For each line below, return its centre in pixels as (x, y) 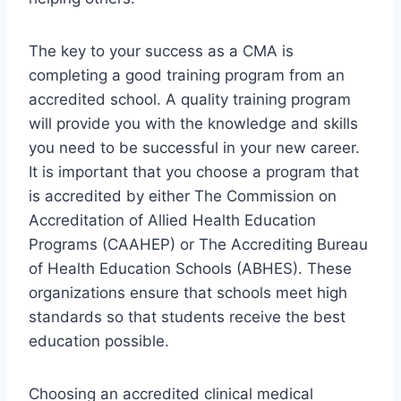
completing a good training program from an (187, 76)
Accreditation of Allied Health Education (172, 221)
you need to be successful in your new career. (194, 148)
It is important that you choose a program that (194, 172)
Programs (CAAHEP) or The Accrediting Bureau (198, 245)
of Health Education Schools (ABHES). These (190, 269)
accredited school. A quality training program (190, 100)
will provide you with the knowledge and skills (193, 124)
